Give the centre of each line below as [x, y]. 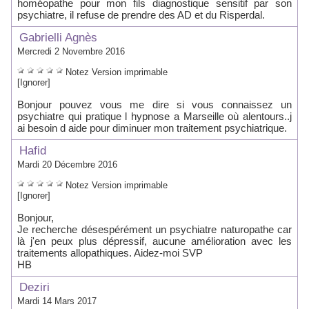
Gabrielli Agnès [57, 38]
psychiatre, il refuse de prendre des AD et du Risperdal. [141, 15]
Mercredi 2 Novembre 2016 [71, 51]
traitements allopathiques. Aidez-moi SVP [110, 253]
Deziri [33, 287]
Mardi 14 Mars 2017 [57, 301]
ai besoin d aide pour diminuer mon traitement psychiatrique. [152, 128]
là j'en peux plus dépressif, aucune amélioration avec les [154, 241]
